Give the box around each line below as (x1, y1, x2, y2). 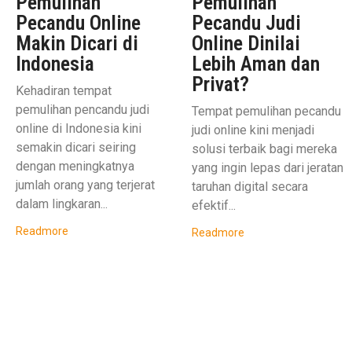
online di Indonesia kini (16, 121, 141, 137)
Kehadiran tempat (16, 83, 112, 99)
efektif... (192, 198, 236, 214)
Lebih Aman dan (192, 52, 320, 76)
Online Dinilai (192, 31, 300, 56)
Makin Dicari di (16, 31, 138, 56)
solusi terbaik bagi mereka (192, 141, 337, 157)
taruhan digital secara (192, 179, 308, 195)
